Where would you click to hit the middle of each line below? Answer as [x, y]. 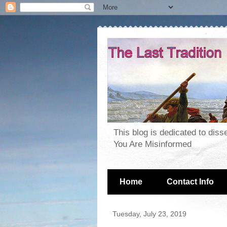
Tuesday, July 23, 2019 [149, 214]
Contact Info [190, 182]
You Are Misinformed [153, 144]
